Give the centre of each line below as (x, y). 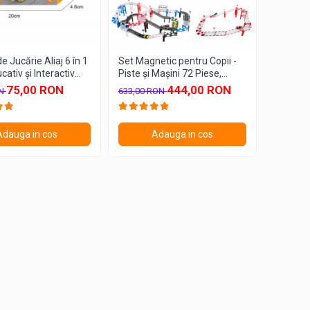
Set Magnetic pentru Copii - (177, 61)
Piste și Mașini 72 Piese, (170, 74)
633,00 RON (143, 91)
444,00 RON (199, 90)
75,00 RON (35, 90)
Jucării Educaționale (162, 86)
